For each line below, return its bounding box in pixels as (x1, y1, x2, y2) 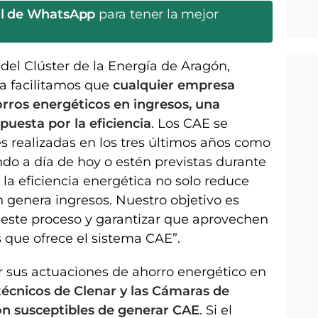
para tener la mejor (95, 6, 219, 23)
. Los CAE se (151, 116, 228, 132)
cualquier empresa (113, 77, 235, 94)
